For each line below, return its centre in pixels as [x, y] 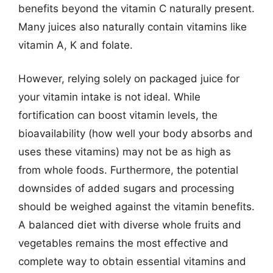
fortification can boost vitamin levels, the [118, 115]
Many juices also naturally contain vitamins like [133, 27]
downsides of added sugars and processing [126, 188]
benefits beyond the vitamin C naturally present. [136, 8]
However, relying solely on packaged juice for [129, 79]
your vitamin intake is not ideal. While [109, 97]
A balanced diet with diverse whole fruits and [130, 225]
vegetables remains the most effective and [123, 243]
